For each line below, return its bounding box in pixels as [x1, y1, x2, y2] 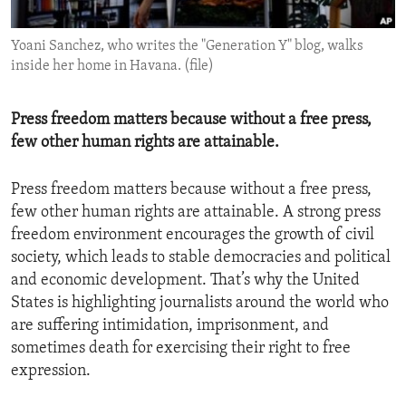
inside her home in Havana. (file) [11, 59, 214, 74]
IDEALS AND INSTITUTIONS [33, 43, 198, 57]
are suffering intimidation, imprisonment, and [11, 317, 329, 335]
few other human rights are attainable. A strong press [11, 204, 381, 222]
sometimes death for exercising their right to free [11, 340, 351, 358]
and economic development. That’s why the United [11, 272, 360, 290]
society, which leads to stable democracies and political [11, 249, 391, 267]
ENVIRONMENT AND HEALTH [33, 10, 208, 24]
